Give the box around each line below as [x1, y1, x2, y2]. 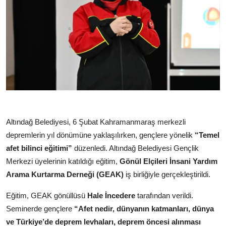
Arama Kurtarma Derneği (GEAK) [6, 169, 124, 179]
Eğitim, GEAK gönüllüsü [6, 191, 87, 200]
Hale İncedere [87, 191, 135, 200]
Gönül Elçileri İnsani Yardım [120, 156, 217, 165]
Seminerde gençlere [6, 204, 74, 213]
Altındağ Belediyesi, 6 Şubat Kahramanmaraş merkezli [6, 117, 186, 126]
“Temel [195, 130, 219, 139]
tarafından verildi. [135, 191, 193, 200]
